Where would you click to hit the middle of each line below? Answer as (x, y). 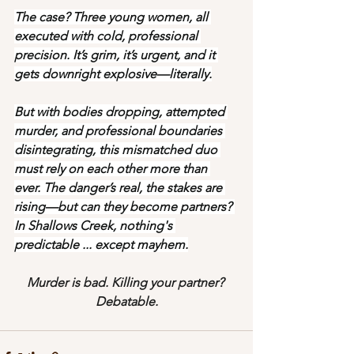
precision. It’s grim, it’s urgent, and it (116, 55)
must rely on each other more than (112, 169)
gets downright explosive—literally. (113, 74)
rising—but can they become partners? (124, 207)
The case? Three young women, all (113, 17)
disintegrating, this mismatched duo (117, 150)
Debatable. (126, 301)
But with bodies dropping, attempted (121, 112)
